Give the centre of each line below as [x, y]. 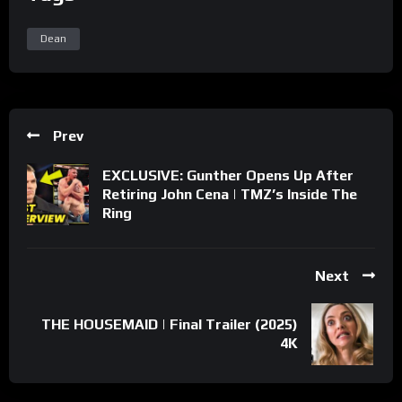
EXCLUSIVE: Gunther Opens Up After [228, 175]
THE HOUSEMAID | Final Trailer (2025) [170, 325]
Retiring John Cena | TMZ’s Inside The [230, 194]
